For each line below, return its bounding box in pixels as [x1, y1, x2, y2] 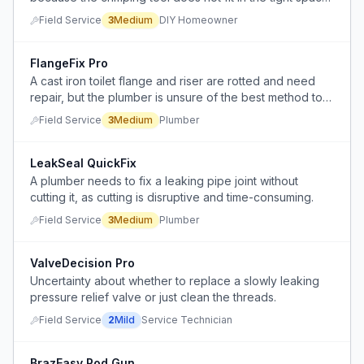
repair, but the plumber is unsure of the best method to [30, 90, 323, 104]
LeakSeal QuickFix [30, 156, 136, 170]
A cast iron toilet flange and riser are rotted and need [30, 74, 315, 88]
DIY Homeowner [159, 14, 237, 26]
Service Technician [141, 314, 232, 326]
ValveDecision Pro [30, 256, 135, 270]
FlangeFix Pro [30, 56, 108, 70]
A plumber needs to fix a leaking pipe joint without [30, 174, 298, 188]
